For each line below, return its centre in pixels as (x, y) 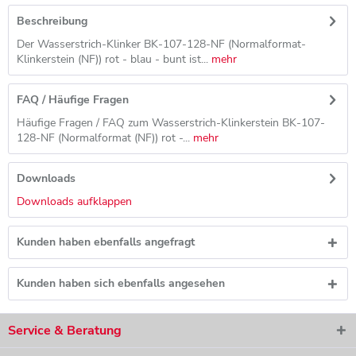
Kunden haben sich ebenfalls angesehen (121, 283)
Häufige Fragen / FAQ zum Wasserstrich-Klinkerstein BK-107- (171, 123)
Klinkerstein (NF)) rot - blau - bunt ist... (112, 59)
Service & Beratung (65, 331)
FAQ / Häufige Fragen (73, 100)
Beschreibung (52, 21)
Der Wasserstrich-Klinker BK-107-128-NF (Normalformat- (161, 44)
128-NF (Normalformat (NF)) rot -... (105, 138)
